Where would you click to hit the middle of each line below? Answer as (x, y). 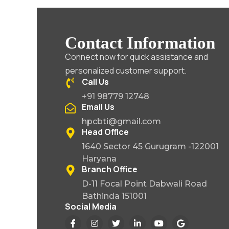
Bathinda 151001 (114, 196)
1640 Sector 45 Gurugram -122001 (150, 146)
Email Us (98, 107)
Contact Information (140, 43)
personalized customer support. (126, 71)
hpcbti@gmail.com (121, 121)
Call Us (95, 82)
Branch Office (110, 169)
